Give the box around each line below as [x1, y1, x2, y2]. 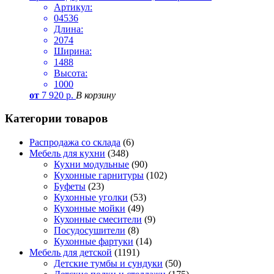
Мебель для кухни [29, 148, 105, 159]
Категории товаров [5, 112, 108, 125]
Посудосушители [54, 225, 125, 236]
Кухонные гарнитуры [54, 170, 144, 181]
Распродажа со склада [29, 137, 120, 148]
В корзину [76, 89, 116, 100]
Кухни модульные [54, 159, 129, 170]
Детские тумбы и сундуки [54, 258, 163, 269]
